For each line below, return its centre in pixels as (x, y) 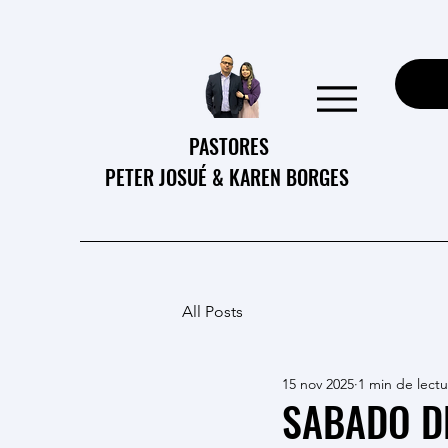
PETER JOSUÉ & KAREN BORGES (229, 177)
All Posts (212, 311)
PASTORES (229, 146)
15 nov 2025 (318, 383)
